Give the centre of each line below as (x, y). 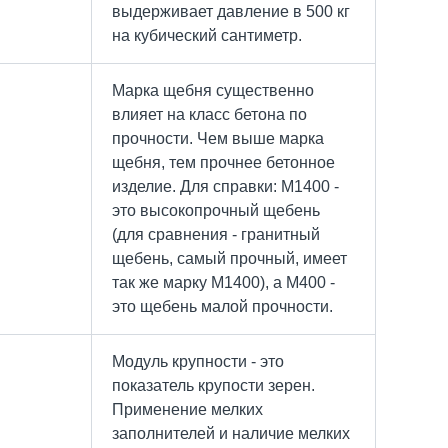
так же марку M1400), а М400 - (223, 282)
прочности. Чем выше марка (218, 138)
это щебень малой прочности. (222, 306)
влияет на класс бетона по (209, 114)
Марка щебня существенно (213, 90)
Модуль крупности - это (198, 361)
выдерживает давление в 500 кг (231, 11)
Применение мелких (187, 409)
